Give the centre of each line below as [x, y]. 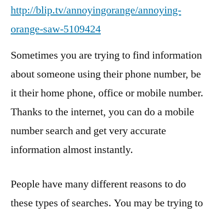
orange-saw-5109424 [56, 29]
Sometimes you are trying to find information [106, 55]
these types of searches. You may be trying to [107, 203]
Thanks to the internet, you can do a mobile [102, 112]
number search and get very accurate [88, 131]
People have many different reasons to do [98, 184]
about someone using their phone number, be [106, 74]
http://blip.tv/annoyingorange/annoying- [96, 10]
